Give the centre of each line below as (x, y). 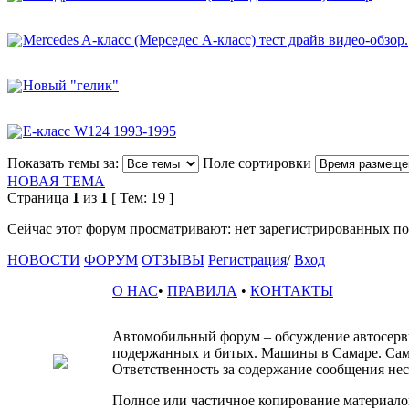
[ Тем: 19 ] (141, 197)
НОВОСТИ (44, 259)
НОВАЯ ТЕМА (56, 181)
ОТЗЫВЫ (173, 259)
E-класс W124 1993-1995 (100, 131)
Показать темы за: (63, 163)
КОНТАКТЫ (292, 290)
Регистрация (247, 259)
